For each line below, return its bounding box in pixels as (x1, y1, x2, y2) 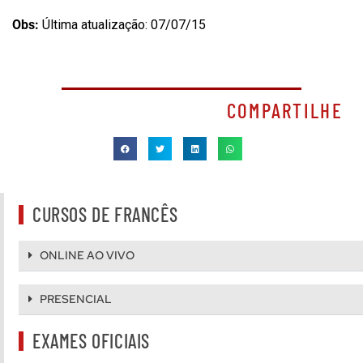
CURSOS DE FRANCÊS (32, 202, 178, 226)
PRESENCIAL (39, 291, 112, 306)
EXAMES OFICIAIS (32, 328, 150, 352)
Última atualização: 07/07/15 (42, 17, 206, 33)
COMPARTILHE (226, 98, 343, 123)
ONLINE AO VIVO (39, 247, 135, 263)
